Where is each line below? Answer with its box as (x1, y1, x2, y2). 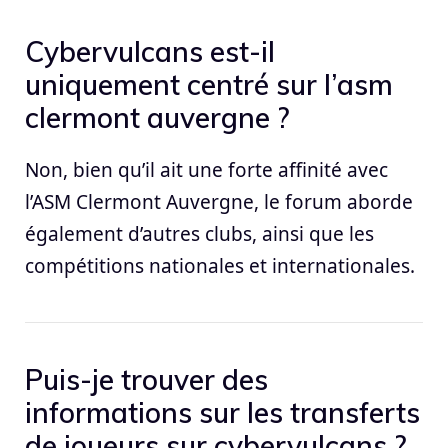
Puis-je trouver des (25, 362, 268, 398)
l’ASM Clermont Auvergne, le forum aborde (25, 189, 413, 216)
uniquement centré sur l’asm (25, 67, 393, 103)
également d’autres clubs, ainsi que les (25, 221, 374, 248)
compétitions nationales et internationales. (25, 253, 415, 280)
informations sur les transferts (25, 395, 420, 431)
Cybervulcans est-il (25, 34, 275, 70)
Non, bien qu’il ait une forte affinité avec (25, 157, 388, 184)
